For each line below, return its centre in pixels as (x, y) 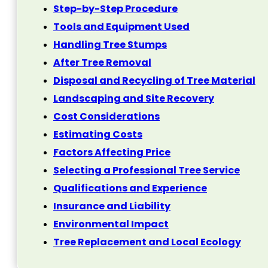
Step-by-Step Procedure (115, 9)
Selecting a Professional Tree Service (147, 170)
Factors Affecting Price (112, 153)
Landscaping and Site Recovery (134, 99)
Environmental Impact (111, 224)
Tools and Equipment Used (121, 27)
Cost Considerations (106, 117)
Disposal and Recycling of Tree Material (154, 81)
